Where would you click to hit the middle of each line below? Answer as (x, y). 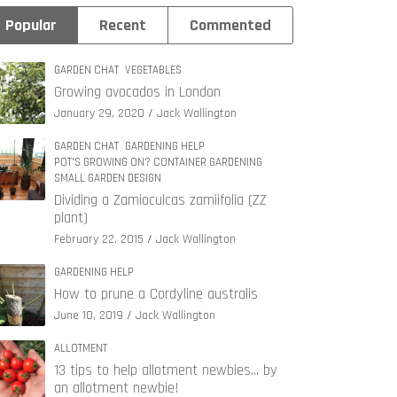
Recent (123, 25)
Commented (230, 25)
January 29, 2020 (99, 113)
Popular (31, 25)
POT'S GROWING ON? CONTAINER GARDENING (158, 162)
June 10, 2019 (89, 315)
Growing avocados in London (137, 92)
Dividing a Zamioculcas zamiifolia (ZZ (160, 200)
